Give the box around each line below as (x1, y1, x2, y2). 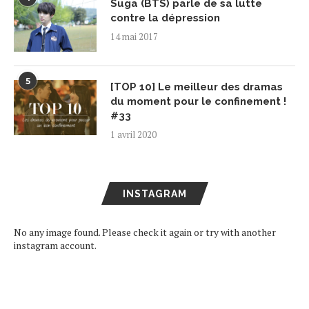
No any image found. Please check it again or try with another (14, 226, 276, 239)
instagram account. (14, 239, 97, 252)
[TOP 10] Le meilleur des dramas (110, 81, 283, 93)
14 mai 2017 (110, 30, 158, 43)
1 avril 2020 (110, 128, 157, 141)
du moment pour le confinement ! (110, 95, 286, 108)
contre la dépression (110, 12, 220, 24)
